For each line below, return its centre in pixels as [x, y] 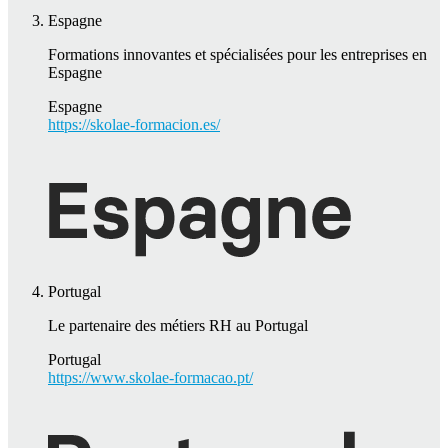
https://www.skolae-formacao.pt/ [150, 377]
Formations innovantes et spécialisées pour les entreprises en [237, 54]
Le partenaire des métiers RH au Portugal [178, 325]
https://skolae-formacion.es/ [134, 124]
